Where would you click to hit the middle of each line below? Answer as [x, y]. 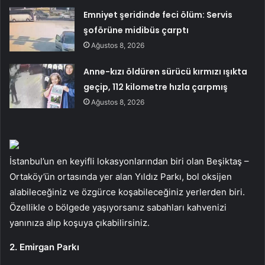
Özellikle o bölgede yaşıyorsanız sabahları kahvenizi [118, 207]
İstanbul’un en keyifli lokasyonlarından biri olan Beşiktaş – [129, 161]
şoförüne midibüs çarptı [136, 30]
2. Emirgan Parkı [44, 247]
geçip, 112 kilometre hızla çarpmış [156, 87]
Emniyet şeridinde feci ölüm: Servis [158, 14]
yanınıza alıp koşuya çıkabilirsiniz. [80, 222]
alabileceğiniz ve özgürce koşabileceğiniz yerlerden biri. [127, 192]
